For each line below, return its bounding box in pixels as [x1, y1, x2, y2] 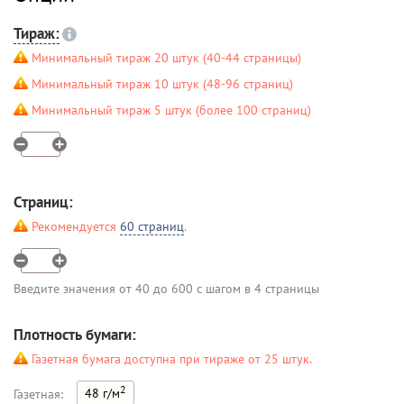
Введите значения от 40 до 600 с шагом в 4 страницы [14, 280, 319, 297]
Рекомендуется [32, 218, 120, 234]
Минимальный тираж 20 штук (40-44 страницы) [32, 50, 301, 66]
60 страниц [120, 218, 184, 234]
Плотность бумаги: [14, 325, 136, 344]
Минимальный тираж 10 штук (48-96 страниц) [32, 76, 293, 92]
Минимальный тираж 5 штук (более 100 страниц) [32, 102, 311, 118]
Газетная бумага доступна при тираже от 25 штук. [32, 351, 312, 367]
